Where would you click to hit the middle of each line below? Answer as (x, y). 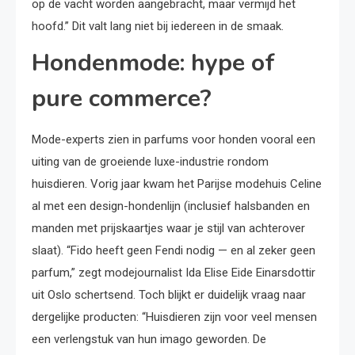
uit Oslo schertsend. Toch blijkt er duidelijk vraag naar (169, 295)
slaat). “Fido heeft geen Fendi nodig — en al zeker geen (174, 251)
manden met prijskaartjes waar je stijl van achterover (168, 229)
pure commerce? (122, 99)
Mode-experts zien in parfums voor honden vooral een (174, 140)
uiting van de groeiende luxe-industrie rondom (150, 162)
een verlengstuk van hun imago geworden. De (149, 340)
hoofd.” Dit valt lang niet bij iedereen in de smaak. (158, 27)
